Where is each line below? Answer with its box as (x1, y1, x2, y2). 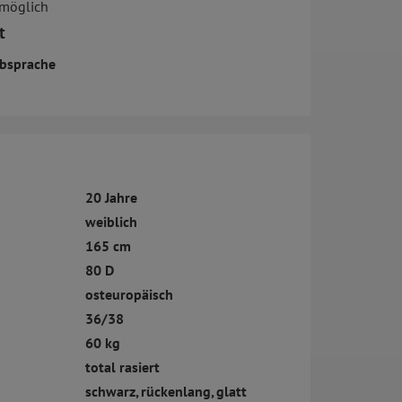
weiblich (84, 213, 137, 232)
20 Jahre (84, 188, 137, 207)
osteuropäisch (84, 285, 173, 304)
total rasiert (84, 358, 160, 377)
